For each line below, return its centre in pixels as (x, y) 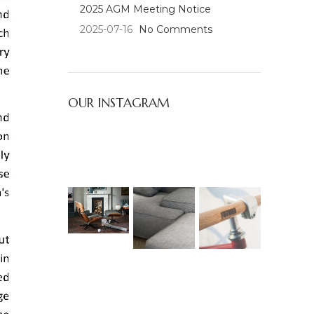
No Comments (175, 30)
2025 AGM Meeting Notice (145, 9)
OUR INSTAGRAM (118, 103)
